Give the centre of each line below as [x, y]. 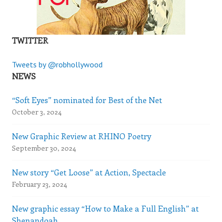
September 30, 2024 [44, 148]
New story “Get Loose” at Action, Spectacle [89, 172]
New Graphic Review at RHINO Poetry [82, 136]
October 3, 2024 [37, 111]
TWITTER [30, 40]
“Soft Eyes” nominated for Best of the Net [87, 100]
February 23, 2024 [39, 184]
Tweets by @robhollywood [57, 64]
